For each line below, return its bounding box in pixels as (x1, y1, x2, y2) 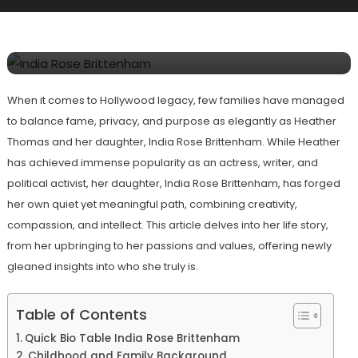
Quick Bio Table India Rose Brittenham (24, 331, 240, 347)
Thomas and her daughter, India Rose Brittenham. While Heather (6, 134, 340, 150)
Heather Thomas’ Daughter (30, 31, 265, 50)
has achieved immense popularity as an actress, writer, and (6, 155, 318, 171)
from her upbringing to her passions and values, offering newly (6, 238, 332, 254)
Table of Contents (15, 304, 147, 325)
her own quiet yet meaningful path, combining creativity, (6, 197, 297, 213)
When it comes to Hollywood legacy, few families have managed (6, 93, 344, 109)
